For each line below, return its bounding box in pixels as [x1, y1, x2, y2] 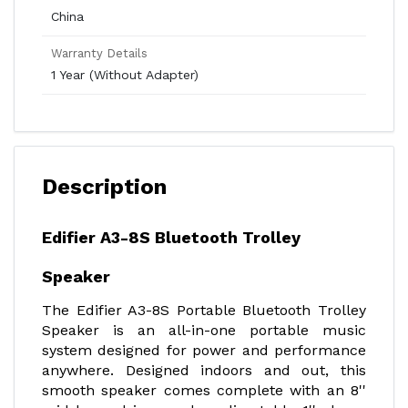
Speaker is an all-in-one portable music [42, 321, 366, 339]
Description [42, 174, 167, 199]
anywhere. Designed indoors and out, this [42, 362, 366, 379]
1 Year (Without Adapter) [51, 67, 199, 82]
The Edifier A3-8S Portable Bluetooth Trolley [42, 301, 366, 319]
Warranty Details [51, 46, 148, 60]
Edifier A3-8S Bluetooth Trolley [42, 228, 301, 247]
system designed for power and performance [42, 342, 366, 359]
